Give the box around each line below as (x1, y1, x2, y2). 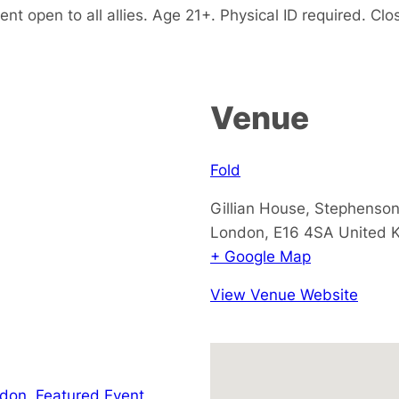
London (210, 222, 265, 241)
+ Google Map (210, 246, 311, 265)
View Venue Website (210, 284, 358, 304)
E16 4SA (273, 222, 334, 241)
